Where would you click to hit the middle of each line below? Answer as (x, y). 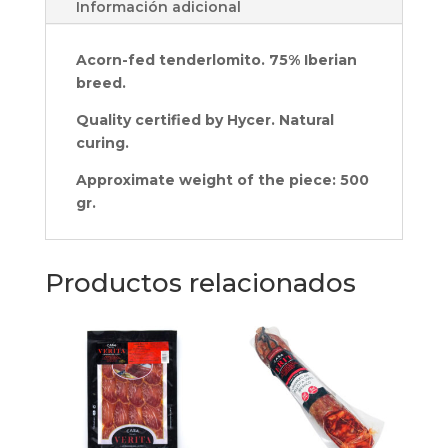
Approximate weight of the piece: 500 (222, 180)
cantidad (74, 36)
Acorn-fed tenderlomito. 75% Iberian (216, 60)
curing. (104, 143)
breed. (100, 83)
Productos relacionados (200, 283)
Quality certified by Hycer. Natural (204, 120)
